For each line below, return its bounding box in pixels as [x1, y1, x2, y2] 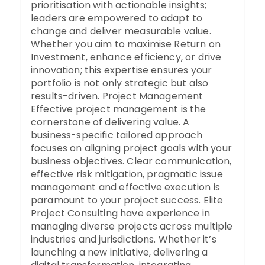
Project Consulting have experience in [31, 206, 210, 221]
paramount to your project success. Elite [31, 193, 224, 208]
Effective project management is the [31, 102, 206, 117]
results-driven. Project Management [31, 89, 203, 104]
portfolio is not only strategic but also [31, 76, 209, 91]
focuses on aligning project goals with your [31, 141, 232, 156]
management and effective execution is [31, 180, 220, 195]
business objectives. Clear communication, [31, 154, 232, 169]
